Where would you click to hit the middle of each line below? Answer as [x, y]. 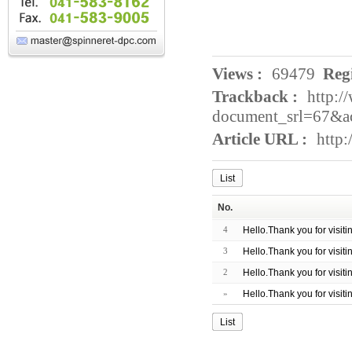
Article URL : [260, 139]
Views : [237, 74]
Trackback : [255, 97]
